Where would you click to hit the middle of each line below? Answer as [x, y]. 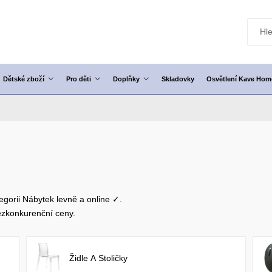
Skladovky [178, 79]
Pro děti [79, 79]
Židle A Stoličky [99, 258]
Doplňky [126, 79]
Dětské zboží [24, 79]
